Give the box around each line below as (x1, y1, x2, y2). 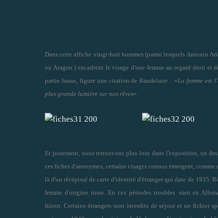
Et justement (45, 149, 78, 157)
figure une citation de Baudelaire (79, 76, 168, 84)
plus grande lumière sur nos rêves (45, 90, 133, 97)
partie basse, (45, 76, 77, 84)
